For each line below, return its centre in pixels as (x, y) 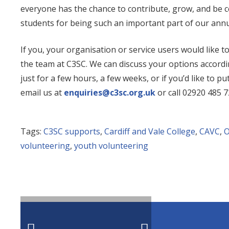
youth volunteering (111, 146)
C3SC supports (72, 132)
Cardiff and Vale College (150, 132)
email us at (42, 93)
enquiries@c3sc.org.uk (110, 93)
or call (169, 93)
